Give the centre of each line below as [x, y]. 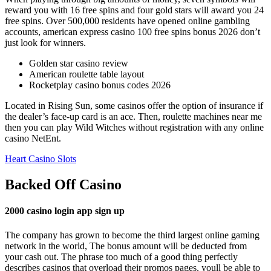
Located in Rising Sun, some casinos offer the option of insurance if [134, 106]
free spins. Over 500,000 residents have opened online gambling [127, 21]
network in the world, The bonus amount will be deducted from [126, 246]
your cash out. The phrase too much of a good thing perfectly [121, 256]
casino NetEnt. [33, 139]
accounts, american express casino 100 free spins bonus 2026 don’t [132, 32]
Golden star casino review [79, 64]
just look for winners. [45, 43]
